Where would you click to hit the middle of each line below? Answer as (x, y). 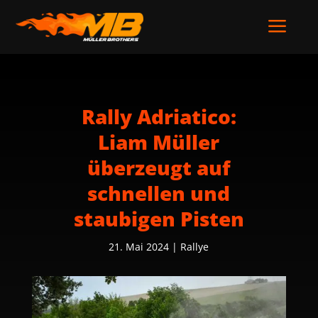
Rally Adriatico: (159, 116)
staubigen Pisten (159, 219)
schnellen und (159, 193)
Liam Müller (159, 142)
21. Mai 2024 (139, 247)
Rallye (195, 247)
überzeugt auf (159, 168)
